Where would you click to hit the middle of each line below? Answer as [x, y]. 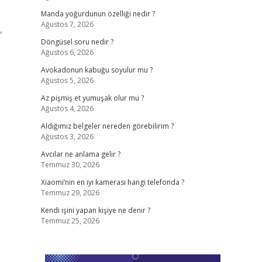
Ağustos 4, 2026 [67, 108]
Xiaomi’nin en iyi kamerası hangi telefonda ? [112, 182]
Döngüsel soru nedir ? [77, 42]
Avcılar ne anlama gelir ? [80, 154]
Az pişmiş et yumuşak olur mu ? [92, 98]
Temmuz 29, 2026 [70, 193]
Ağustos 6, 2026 [67, 52]
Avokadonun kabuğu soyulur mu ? [96, 70]
